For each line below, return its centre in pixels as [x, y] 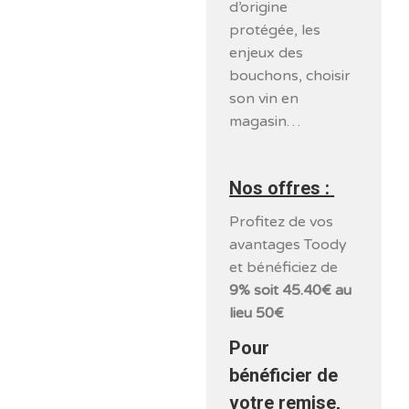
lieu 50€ [257, 313]
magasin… [265, 121]
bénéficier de [284, 375]
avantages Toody [288, 245]
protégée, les [275, 30]
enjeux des [267, 53]
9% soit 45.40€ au [291, 290]
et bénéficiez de [284, 267]
